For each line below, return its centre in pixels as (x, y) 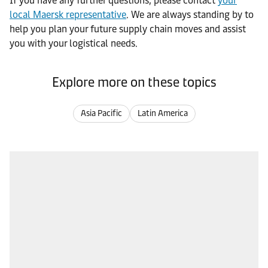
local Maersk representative (68, 15)
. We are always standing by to (190, 15)
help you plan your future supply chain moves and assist (128, 29)
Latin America (162, 113)
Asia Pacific (101, 113)
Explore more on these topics (134, 82)
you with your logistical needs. (74, 43)
